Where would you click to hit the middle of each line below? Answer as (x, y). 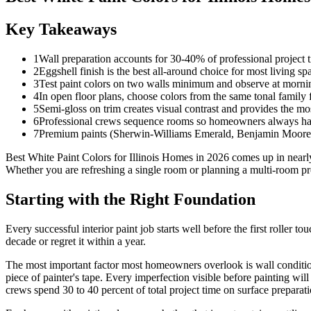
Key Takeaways (61, 29)
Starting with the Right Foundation (131, 199)
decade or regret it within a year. (76, 241)
